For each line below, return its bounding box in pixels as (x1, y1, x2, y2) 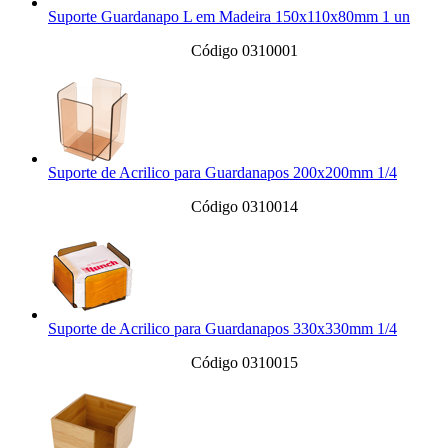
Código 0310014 (190, 198, 298, 216)
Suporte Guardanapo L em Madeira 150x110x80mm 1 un (48, 8, 410, 26)
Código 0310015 (190, 354, 298, 372)
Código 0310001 (190, 42, 298, 60)
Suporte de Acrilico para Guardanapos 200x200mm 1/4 (48, 164, 397, 182)
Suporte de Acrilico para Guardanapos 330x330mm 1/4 (48, 320, 397, 338)
